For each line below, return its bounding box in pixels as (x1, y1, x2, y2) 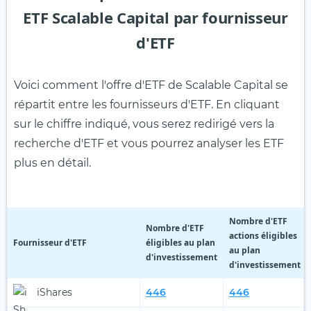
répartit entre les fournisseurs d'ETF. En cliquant (14, 97, 280, 111)
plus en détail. (14, 155, 91, 169)
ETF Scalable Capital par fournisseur (23, 6, 288, 28)
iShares (37, 285, 72, 299)
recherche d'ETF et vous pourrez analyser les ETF (14, 136, 284, 150)
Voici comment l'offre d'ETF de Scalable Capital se (14, 78, 288, 92)
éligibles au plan (146, 236, 215, 249)
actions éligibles (229, 229, 297, 242)
